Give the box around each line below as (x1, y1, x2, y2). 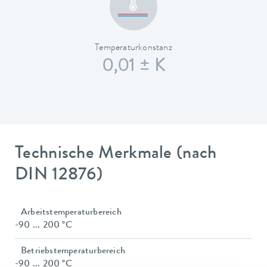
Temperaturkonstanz (95, 44, 172, 54)
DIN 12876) (15, 167, 103, 185)
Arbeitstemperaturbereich (21, 207, 122, 218)
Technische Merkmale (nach (15, 145, 217, 164)
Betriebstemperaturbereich (21, 246, 125, 256)
